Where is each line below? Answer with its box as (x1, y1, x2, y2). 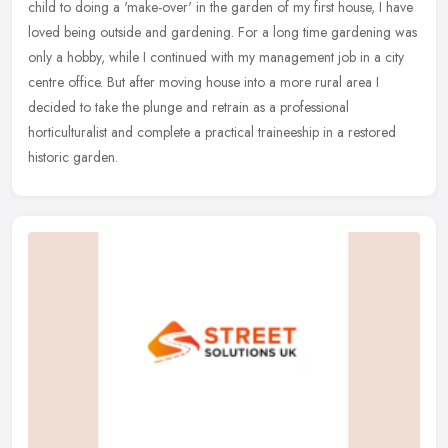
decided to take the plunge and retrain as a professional (28, 96, 349, 117)
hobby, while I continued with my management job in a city (67, 46, 404, 67)
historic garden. (28, 146, 118, 167)
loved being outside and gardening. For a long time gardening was (28, 21, 417, 42)
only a (28, 46, 63, 67)
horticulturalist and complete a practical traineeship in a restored (28, 121, 396, 142)
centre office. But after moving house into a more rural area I (28, 71, 379, 92)
